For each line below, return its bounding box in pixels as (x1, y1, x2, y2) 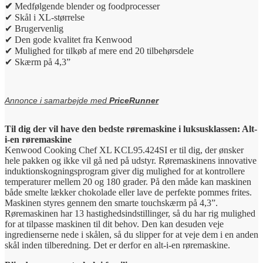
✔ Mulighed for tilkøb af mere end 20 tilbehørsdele (5, 46, 194, 56)
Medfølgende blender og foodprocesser (15, 1, 160, 12)
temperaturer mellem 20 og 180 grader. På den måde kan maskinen (5, 177, 251, 187)
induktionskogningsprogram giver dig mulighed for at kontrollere (5, 166, 245, 177)
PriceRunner (109, 96, 159, 106)
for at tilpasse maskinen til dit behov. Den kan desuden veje (5, 219, 224, 230)
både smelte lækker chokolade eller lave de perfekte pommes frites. (5, 187, 252, 198)
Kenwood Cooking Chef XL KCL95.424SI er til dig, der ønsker (5, 145, 244, 156)
